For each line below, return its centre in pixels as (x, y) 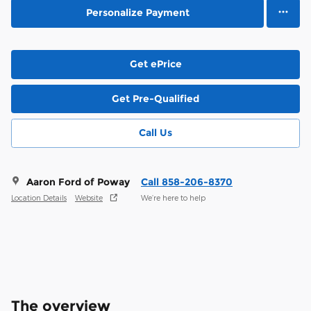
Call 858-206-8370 (187, 182)
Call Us (155, 133)
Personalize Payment (137, 12)
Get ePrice (155, 64)
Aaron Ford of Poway (78, 182)
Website (89, 198)
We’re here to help (173, 198)
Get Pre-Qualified (155, 98)
